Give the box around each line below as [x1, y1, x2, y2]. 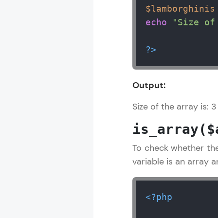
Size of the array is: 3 [132, 101, 217, 112]
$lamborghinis [145, 3, 215, 14]
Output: [132, 79, 165, 91]
